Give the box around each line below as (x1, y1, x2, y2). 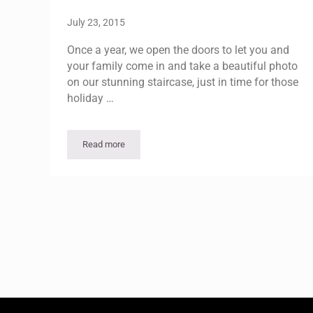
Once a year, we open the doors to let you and (67, 43, 289, 57)
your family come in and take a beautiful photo (67, 59, 298, 73)
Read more (82, 139, 125, 150)
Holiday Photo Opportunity (103, 143, 205, 154)
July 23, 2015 (67, 16, 125, 29)
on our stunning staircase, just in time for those (67, 75, 298, 89)
